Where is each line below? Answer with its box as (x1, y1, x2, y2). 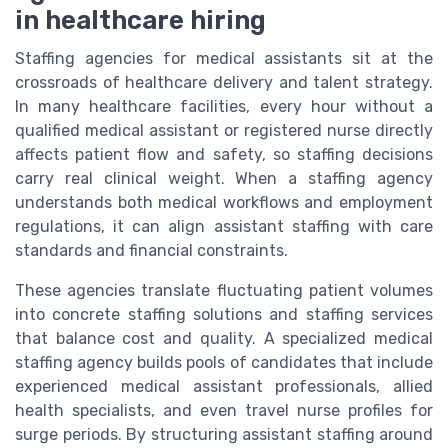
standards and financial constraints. (15, 241, 288, 261)
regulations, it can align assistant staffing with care (15, 217, 433, 237)
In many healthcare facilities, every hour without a (15, 97, 433, 117)
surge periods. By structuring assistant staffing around (15, 425, 433, 445)
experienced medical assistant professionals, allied (15, 377, 433, 397)
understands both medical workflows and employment (15, 193, 433, 213)
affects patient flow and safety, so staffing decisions (15, 145, 433, 165)
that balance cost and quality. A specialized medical (15, 329, 433, 349)
